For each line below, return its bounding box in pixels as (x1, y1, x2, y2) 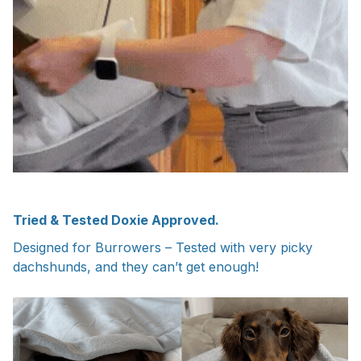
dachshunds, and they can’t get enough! (13, 259, 259, 276)
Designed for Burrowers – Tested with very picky (13, 239, 313, 256)
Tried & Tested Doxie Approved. (13, 212, 219, 229)
